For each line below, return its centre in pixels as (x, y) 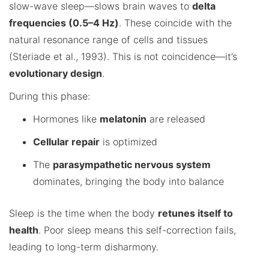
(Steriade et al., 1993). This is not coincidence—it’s (123, 56)
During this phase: (50, 96)
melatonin (123, 119)
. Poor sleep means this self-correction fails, (137, 230)
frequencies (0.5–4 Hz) (64, 23)
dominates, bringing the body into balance (128, 181)
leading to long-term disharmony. (84, 246)
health (24, 230)
